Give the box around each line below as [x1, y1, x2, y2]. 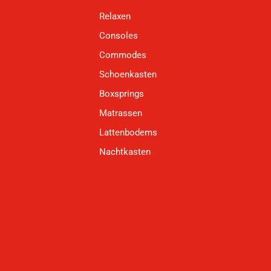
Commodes [99, 50, 146, 61]
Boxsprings [99, 88, 144, 100]
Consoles [99, 30, 138, 42]
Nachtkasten [99, 146, 151, 158]
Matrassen [99, 108, 142, 119]
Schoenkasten [99, 69, 157, 80]
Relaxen [99, 11, 131, 22]
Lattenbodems [99, 127, 157, 139]
